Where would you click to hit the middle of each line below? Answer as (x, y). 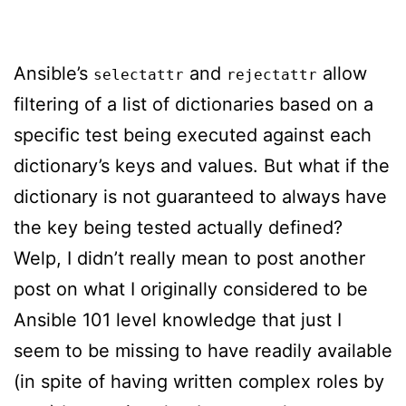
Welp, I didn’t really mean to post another (189, 258)
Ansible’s (53, 73)
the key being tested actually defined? (178, 227)
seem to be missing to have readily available (203, 350)
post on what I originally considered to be (191, 289)
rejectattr (272, 74)
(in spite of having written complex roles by (199, 381)
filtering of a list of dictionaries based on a (193, 104)
